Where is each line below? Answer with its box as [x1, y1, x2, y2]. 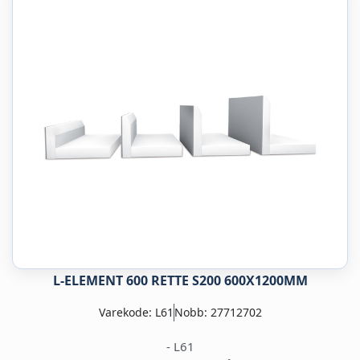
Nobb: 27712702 [174, 305, 262, 321]
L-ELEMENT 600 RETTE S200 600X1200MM [52, 272, 308, 290]
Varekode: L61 [98, 305, 174, 321]
